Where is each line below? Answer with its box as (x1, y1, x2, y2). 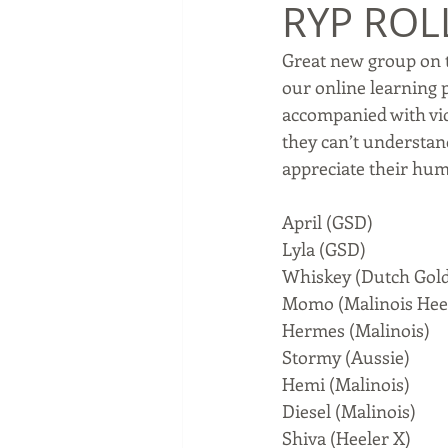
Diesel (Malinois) (282, 399, 416, 423)
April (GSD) (282, 210, 373, 234)
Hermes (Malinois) (282, 318, 430, 342)
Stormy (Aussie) (282, 345, 410, 369)
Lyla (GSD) (282, 237, 366, 261)
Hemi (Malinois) (282, 372, 410, 396)
